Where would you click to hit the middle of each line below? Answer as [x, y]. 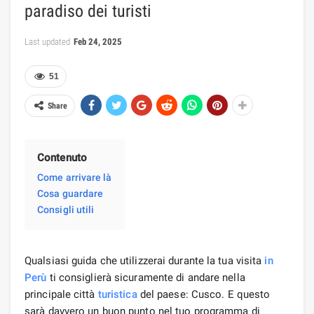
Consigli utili [66, 209]
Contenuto [62, 157]
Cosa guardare [70, 193]
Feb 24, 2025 [98, 41]
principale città [61, 294]
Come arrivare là [75, 177]
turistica [117, 294]
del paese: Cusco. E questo [204, 294]
